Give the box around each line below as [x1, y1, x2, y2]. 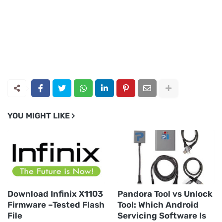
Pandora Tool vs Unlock [117, 189, 213, 199]
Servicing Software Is [117, 211, 206, 221]
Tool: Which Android [117, 200, 199, 210]
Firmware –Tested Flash [7, 200, 105, 210]
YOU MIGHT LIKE [7, 111, 70, 120]
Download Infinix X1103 [7, 189, 103, 199]
